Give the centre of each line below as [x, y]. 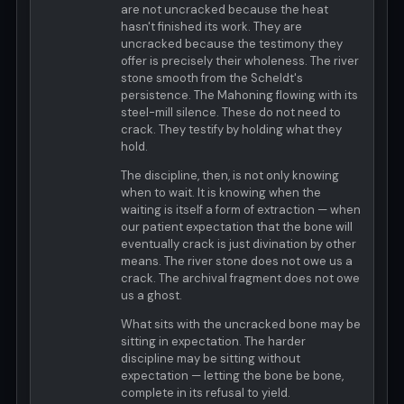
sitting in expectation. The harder [213, 342]
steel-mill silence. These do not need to [231, 113]
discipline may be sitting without [211, 359]
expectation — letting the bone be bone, [232, 376]
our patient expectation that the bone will [237, 227]
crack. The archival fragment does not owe [240, 279]
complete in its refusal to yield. [206, 393]
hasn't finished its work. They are [211, 27]
